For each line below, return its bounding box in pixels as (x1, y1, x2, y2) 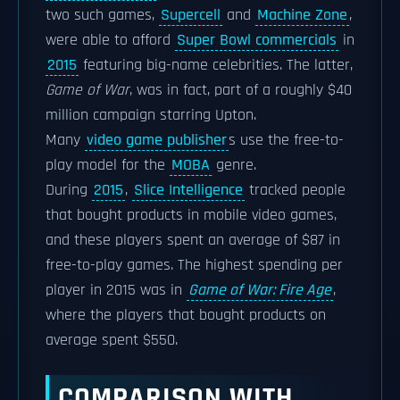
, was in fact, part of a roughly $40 (129, 80, 352, 100)
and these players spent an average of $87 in (46, 230, 340, 250)
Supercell (161, 5, 221, 25)
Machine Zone (257, 5, 347, 25)
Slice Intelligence (134, 180, 243, 200)
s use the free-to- (229, 130, 344, 150)
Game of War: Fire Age (188, 280, 331, 300)
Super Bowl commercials (177, 30, 337, 50)
